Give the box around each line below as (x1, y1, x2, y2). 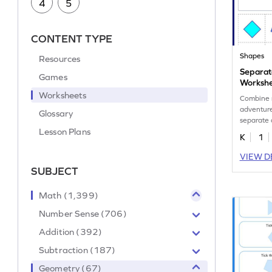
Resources (39, 53, 81, 64)
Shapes (240, 52, 265, 60)
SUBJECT (31, 165, 79, 178)
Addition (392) (39, 226, 103, 237)
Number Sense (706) (39, 208, 127, 219)
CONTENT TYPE (31, 32, 113, 46)
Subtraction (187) (39, 245, 116, 256)
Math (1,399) (39, 190, 98, 201)
